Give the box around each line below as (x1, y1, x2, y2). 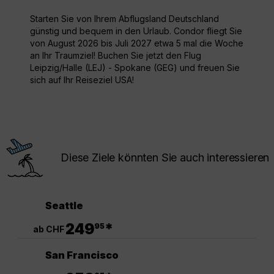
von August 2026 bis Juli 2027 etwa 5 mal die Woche (30, 38, 243, 49)
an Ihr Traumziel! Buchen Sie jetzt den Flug (30, 50, 201, 61)
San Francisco (45, 248, 119, 261)
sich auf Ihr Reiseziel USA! (30, 75, 134, 86)
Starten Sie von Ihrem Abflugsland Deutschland (30, 13, 219, 24)
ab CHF (33, 223, 64, 234)
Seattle (45, 199, 83, 212)
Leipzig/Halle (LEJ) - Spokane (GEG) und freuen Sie (30, 62, 240, 73)
